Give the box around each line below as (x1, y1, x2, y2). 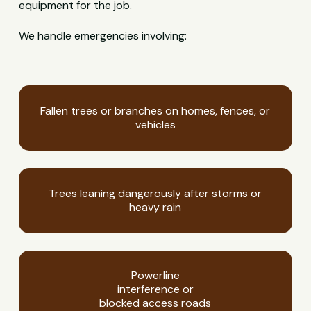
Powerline (131, 268, 180, 283)
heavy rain (129, 199, 182, 215)
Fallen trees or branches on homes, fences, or (40, 103, 271, 118)
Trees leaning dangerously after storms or (49, 185, 262, 201)
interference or (117, 282, 194, 297)
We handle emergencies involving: (19, 28, 187, 44)
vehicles (135, 117, 176, 132)
